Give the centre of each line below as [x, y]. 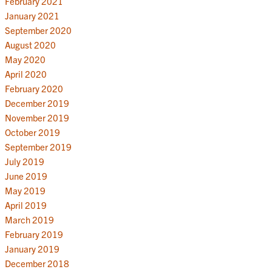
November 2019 [37, 117]
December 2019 [37, 103]
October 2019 [32, 132]
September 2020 [38, 30]
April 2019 [25, 205]
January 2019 [32, 248]
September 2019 [38, 146]
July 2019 [24, 161]
